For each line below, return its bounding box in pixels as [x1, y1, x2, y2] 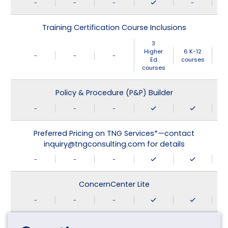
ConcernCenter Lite [78, 179, 150, 190]
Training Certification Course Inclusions [42, 22, 186, 33]
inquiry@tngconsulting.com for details [43, 138, 185, 149]
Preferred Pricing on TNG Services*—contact [34, 128, 194, 138]
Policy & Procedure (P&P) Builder [55, 87, 173, 98]
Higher [144, 47, 163, 55]
